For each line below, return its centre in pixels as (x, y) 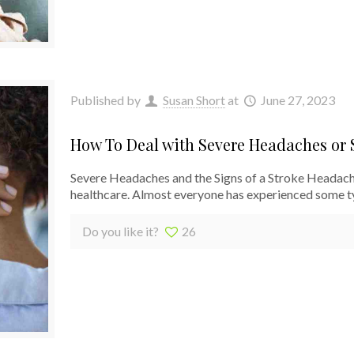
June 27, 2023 (298, 100)
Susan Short (194, 100)
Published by (106, 100)
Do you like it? (120, 232)
